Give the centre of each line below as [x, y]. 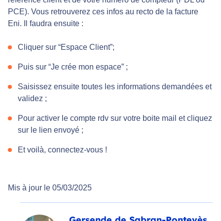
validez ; [32, 99]
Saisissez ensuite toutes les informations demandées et [115, 87]
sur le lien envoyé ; [51, 130]
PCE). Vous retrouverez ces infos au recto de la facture [103, 12]
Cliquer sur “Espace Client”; [66, 47]
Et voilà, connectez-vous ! [62, 150]
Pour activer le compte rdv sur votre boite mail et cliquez [115, 118]
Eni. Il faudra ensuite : [46, 24]
